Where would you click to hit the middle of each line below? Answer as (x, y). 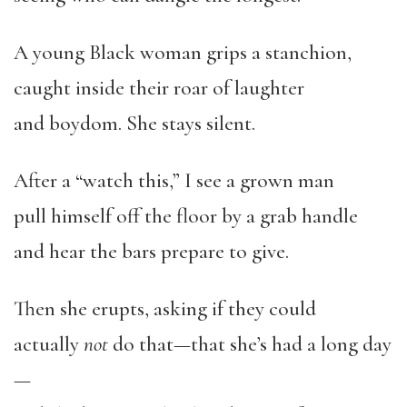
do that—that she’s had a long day (250, 345)
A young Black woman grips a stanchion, (183, 53)
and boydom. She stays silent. (134, 124)
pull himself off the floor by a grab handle (186, 217)
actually (49, 345)
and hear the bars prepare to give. (151, 252)
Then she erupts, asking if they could (165, 309)
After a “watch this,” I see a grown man (174, 181)
